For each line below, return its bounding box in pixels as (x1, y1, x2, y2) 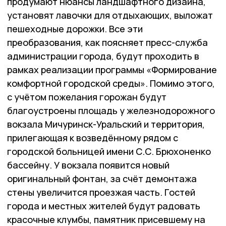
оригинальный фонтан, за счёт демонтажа (7, 173, 197, 185)
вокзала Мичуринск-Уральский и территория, (7, 118, 205, 131)
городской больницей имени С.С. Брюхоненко (7, 145, 211, 158)
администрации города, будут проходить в (7, 50, 199, 63)
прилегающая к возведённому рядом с (7, 132, 178, 144)
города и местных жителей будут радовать (7, 200, 200, 212)
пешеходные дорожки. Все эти (7, 23, 143, 35)
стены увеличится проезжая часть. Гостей (7, 186, 195, 199)
